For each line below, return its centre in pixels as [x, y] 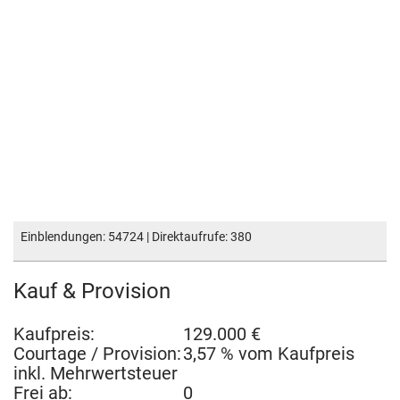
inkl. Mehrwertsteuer [96, 373]
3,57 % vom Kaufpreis [269, 354]
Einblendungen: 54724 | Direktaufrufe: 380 [136, 237]
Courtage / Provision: [97, 354]
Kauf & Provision [92, 291]
